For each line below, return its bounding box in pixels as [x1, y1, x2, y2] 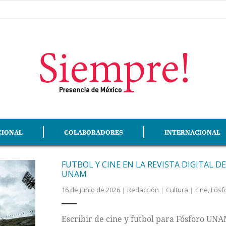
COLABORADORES [64, 127, 123, 137]
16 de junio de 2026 [61, 185, 120, 194]
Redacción [127, 185, 159, 194]
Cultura [165, 185, 188, 194]
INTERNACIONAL [164, 127, 220, 137]
